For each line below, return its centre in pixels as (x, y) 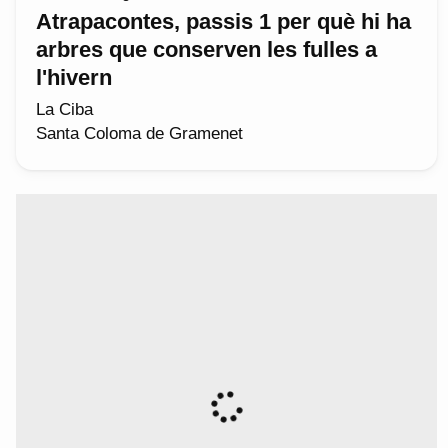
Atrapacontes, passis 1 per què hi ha (223, 22)
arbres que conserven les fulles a (206, 50)
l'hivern (74, 78)
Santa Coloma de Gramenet (139, 134)
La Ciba (64, 110)
